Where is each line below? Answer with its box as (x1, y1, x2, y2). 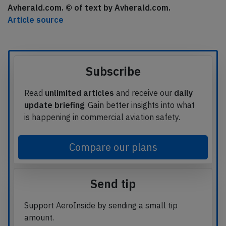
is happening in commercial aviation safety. (24, 112, 180, 122)
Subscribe (85, 64, 141, 79)
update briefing (24, 100, 84, 110)
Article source (8, 15, 64, 25)
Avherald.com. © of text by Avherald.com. (8, 3, 171, 13)
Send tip (90, 176, 136, 191)
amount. (24, 212, 54, 222)
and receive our (114, 88, 174, 98)
